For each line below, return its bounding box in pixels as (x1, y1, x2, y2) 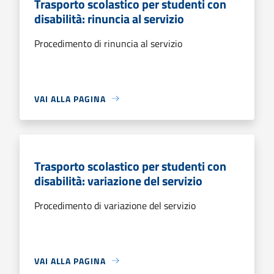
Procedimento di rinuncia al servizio (34, 35, 182, 51)
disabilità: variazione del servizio (34, 171, 202, 190)
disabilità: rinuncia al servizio (34, 9, 184, 28)
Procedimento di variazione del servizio (34, 198, 196, 213)
